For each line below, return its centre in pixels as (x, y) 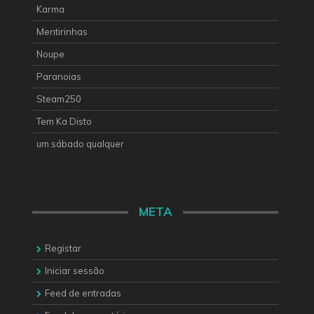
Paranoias (59, 76)
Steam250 (59, 98)
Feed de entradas (83, 293)
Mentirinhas (62, 31)
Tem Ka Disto (64, 121)
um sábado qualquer (80, 143)
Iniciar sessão (75, 271)
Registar (63, 248)
